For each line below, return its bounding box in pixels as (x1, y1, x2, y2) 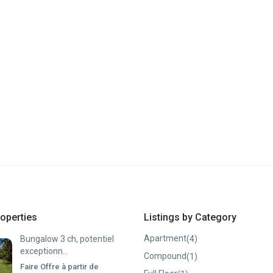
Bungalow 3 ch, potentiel (20, 234, 114, 244)
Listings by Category (144, 211, 236, 223)
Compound (144, 251, 186, 261)
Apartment (144, 233, 186, 243)
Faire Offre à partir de (20, 262, 99, 271)
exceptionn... (20, 246, 68, 256)
